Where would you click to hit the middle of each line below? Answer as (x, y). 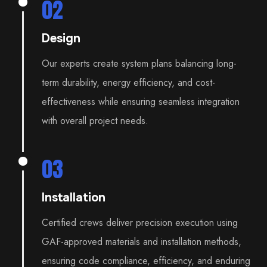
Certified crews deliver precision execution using (140, 223)
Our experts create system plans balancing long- (139, 64)
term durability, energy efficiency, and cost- (129, 83)
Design (61, 39)
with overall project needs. (95, 121)
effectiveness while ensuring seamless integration (141, 102)
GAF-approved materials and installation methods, (142, 242)
